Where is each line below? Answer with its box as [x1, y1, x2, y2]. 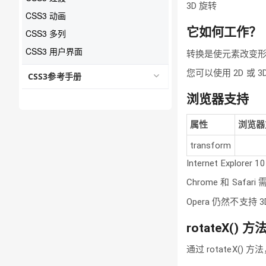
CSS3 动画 [26, 9, 66, 21]
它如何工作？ [186, 25, 262, 39]
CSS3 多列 [26, 27, 66, 39]
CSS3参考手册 [28, 70, 81, 82]
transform [189, 140, 232, 151]
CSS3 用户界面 [26, 45, 83, 57]
